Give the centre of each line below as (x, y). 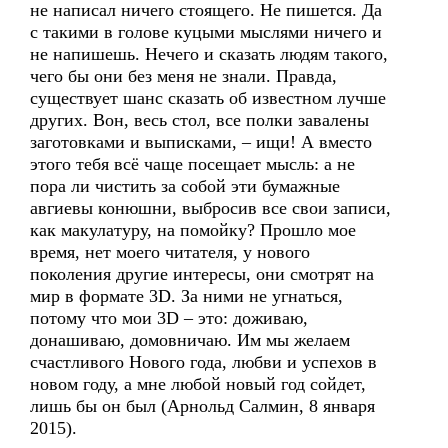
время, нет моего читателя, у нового (170, 252)
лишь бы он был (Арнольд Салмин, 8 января (202, 406)
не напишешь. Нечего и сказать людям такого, (209, 54)
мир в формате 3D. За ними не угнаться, (186, 296)
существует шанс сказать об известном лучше (208, 98)
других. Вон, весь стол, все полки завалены (199, 120)
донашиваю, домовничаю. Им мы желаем (190, 340)
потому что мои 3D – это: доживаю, (169, 318)
